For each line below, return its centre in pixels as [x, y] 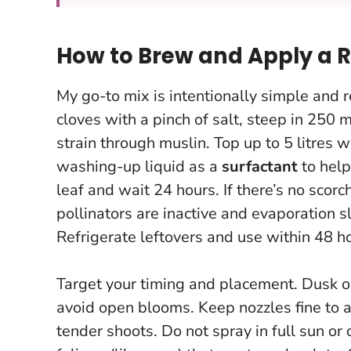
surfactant [260, 166]
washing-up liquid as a [139, 166]
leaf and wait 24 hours [136, 190]
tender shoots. [109, 331]
